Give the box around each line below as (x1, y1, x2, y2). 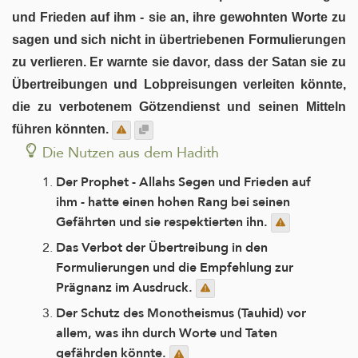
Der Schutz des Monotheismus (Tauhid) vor (56, 301, 306, 325)
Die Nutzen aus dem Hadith (42, 138, 219, 165)
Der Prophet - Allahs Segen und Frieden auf (56, 169, 311, 193)
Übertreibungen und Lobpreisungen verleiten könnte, (12, 77, 346, 91)
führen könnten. (12, 121, 109, 136)
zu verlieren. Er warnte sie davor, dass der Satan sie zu (12, 54, 346, 69)
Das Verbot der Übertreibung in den (56, 236, 268, 260)
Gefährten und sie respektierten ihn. (56, 209, 271, 233)
